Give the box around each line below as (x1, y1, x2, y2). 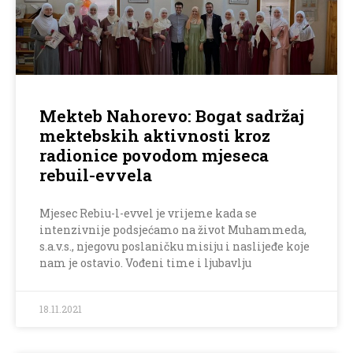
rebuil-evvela (39, 164, 152, 187)
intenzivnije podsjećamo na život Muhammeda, (39, 222, 307, 238)
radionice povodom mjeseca (39, 144, 269, 167)
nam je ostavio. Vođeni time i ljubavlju (39, 255, 251, 271)
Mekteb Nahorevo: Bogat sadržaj (39, 105, 304, 128)
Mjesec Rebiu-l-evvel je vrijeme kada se (39, 206, 257, 221)
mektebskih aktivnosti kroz (39, 124, 270, 147)
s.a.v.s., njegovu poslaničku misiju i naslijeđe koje (39, 239, 310, 255)
